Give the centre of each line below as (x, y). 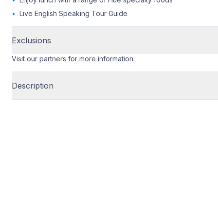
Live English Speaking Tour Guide (73, 13)
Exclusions (31, 40)
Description (33, 86)
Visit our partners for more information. (73, 59)
